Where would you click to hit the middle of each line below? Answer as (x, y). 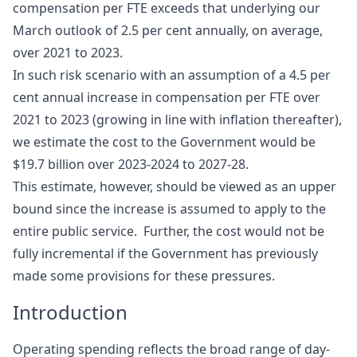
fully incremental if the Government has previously (165, 253)
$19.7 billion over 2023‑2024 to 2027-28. (131, 164)
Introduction (70, 312)
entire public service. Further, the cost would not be (169, 231)
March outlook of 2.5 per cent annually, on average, (168, 30)
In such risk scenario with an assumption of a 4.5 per (172, 75)
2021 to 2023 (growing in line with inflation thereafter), (177, 119)
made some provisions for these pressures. (144, 275)
